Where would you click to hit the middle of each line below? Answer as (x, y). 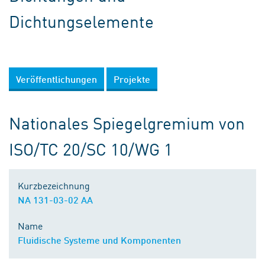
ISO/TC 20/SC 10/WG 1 (91, 149)
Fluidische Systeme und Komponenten (99, 240)
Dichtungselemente (81, 21)
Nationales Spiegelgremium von (127, 123)
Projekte (132, 79)
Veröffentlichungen (56, 79)
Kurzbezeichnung (54, 185)
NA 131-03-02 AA (55, 200)
